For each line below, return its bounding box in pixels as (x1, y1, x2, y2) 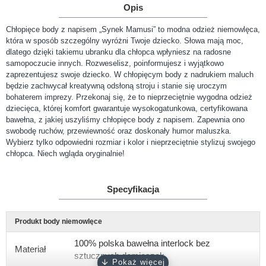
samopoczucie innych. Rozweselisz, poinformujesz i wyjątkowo (6, 59, 224, 68)
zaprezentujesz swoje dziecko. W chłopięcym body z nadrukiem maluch (6, 70, 254, 79)
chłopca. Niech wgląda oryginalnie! (6, 149, 125, 158)
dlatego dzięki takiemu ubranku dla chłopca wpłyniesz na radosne (6, 47, 231, 56)
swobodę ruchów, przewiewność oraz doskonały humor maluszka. (6, 126, 232, 135)
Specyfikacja (107, 184, 159, 194)
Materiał (15, 244, 46, 254)
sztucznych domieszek (74, 251, 164, 261)
